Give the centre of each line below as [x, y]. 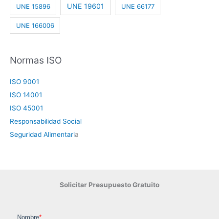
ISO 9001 [24, 81]
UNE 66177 [138, 7]
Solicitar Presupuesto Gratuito [109, 185]
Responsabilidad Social [46, 121]
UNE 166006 [35, 25]
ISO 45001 [26, 108]
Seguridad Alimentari [42, 134]
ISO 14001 [26, 95]
